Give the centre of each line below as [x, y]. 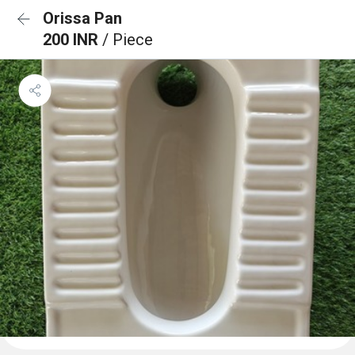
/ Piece [128, 40]
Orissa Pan [82, 18]
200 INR [73, 40]
